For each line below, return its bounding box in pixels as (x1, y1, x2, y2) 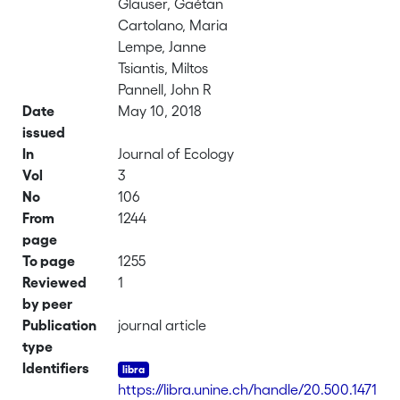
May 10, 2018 (118, 103, 203, 119)
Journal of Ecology (118, 146, 235, 162)
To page (22, 253, 76, 269)
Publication (22, 317, 97, 333)
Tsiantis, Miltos (118, 60, 209, 76)
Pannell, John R (118, 81, 212, 97)
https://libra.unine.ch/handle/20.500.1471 (118, 381, 378, 397)
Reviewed (22, 274, 87, 290)
